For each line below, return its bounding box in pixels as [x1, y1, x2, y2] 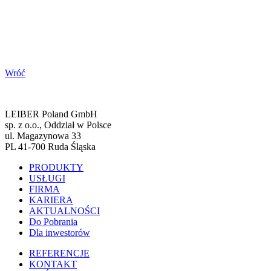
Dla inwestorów [29, 227, 90, 238]
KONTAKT [29, 259, 77, 269]
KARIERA [29, 195, 73, 205]
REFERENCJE [29, 248, 90, 258]
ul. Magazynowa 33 [5, 131, 81, 141]
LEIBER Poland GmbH [5, 109, 97, 119]
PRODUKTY [29, 162, 83, 172]
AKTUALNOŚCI [29, 206, 100, 216]
